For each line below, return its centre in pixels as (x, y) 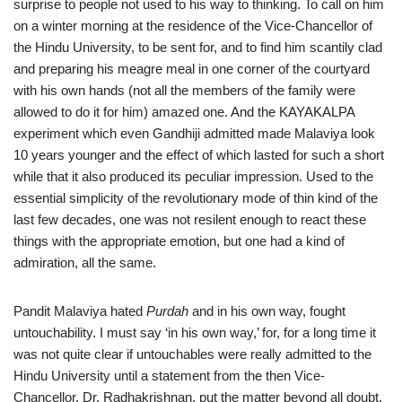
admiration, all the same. (85, 262)
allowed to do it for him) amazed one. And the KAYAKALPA (184, 112)
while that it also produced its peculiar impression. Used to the (193, 176)
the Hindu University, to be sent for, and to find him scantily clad (198, 47)
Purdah (166, 311)
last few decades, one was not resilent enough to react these (190, 219)
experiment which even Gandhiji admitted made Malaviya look (194, 133)
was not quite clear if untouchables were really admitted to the (192, 354)
